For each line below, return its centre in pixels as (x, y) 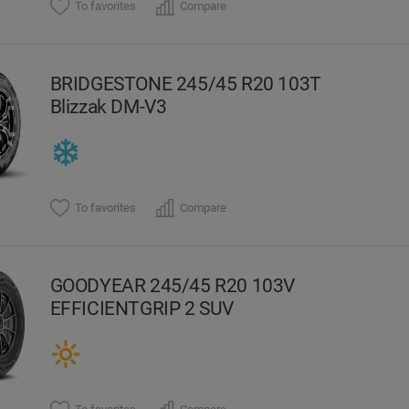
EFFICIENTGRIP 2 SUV (142, 308)
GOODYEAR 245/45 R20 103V (173, 285)
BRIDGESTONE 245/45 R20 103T (185, 83)
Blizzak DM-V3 (108, 106)
